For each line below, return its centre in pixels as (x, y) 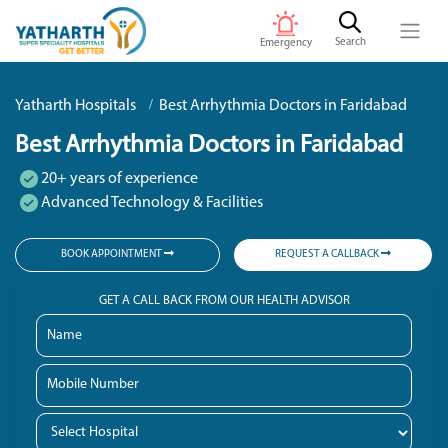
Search (350, 43)
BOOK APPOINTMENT (112, 254)
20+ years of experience (118, 179)
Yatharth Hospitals (75, 106)
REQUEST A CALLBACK (327, 254)
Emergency (285, 43)
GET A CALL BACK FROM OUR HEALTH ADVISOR (224, 300)
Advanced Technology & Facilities (150, 203)
